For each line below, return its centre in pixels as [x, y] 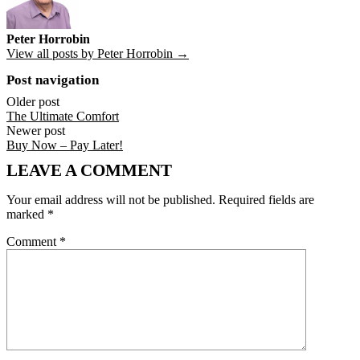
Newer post [36, 131]
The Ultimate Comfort [63, 117]
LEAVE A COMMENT [89, 170]
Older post [33, 102]
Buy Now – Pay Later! [65, 145]
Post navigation [53, 80]
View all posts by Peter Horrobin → [98, 54]
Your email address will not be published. [111, 200]
